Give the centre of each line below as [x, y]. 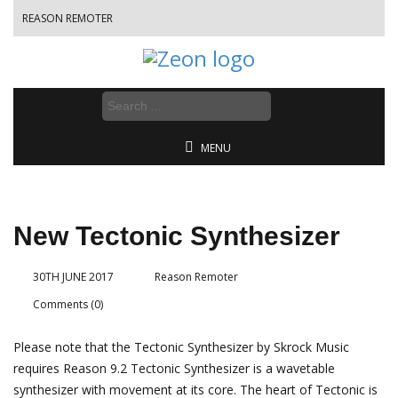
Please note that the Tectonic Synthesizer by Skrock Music [181, 347]
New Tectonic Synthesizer [177, 236]
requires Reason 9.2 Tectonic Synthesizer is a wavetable [174, 369]
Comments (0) [68, 304]
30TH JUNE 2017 [73, 277]
